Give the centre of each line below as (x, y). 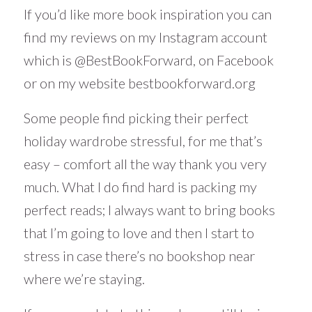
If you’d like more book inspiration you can (147, 14)
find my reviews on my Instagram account (145, 37)
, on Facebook (233, 60)
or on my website (76, 83)
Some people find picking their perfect (136, 118)
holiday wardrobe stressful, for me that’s (143, 141)
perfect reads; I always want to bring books (149, 210)
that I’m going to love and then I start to (139, 233)
